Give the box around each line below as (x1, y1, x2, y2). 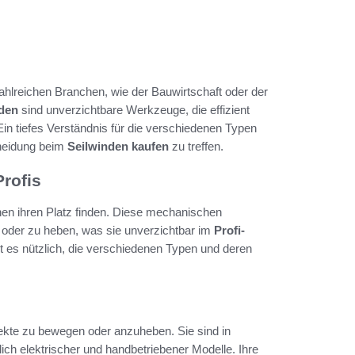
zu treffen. (169, 139, 223, 153)
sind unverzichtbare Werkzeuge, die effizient (18, 102, 250, 116)
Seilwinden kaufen (67, 139, 169, 153)
